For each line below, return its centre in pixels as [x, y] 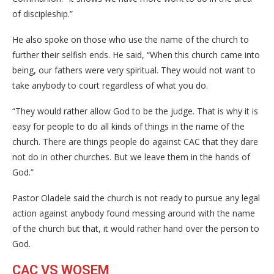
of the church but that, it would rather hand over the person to [136, 228]
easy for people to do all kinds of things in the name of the [128, 126]
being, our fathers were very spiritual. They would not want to [134, 70]
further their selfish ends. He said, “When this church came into [136, 55]
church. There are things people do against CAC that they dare [135, 142]
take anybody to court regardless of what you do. [110, 85]
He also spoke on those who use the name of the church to [131, 39]
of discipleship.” [43, 14]
